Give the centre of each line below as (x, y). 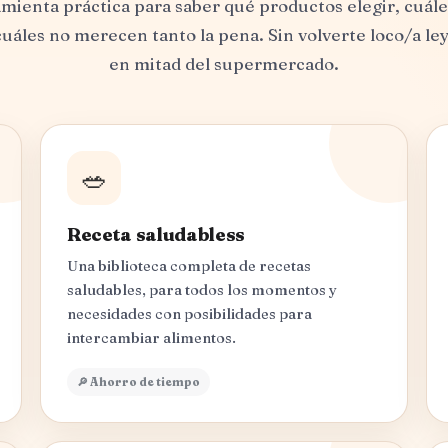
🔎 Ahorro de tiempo (138, 382)
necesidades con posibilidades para (189, 314)
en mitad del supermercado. (224, 64)
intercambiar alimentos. (151, 338)
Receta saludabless (156, 235)
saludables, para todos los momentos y (202, 290)
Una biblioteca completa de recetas (189, 266)
